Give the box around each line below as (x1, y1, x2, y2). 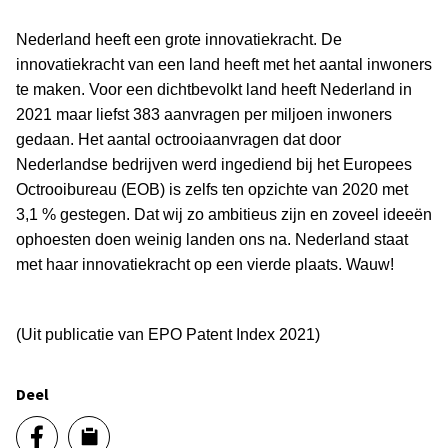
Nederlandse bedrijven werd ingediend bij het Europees (16, 155, 412, 173)
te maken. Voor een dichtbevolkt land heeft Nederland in (16, 80, 412, 98)
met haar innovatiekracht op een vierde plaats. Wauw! (16, 255, 394, 273)
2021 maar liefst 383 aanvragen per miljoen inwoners (16, 105, 392, 123)
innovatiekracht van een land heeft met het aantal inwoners (16, 55, 432, 73)
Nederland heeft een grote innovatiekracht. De (16, 30, 342, 48)
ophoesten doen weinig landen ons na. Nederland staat (16, 230, 408, 248)
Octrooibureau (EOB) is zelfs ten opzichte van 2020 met (16, 180, 408, 198)
